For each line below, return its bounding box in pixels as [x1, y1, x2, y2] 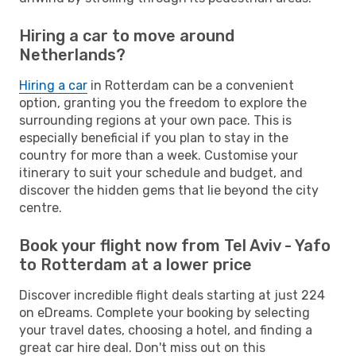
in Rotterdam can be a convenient [87, 77, 294, 93]
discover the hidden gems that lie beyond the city [19, 182, 319, 198]
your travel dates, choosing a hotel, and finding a [19, 322, 312, 338]
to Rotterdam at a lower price [19, 254, 252, 274]
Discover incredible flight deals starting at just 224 [19, 287, 325, 303]
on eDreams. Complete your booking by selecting [19, 304, 310, 320]
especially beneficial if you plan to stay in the [19, 130, 288, 145]
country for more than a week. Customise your [19, 147, 298, 163]
